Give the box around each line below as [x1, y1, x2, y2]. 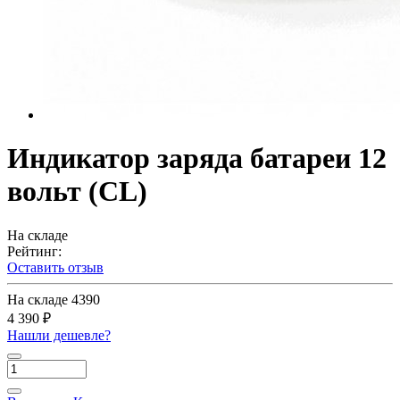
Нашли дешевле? [7, 327, 111, 343]
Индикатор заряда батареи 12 [7, 142, 387, 175]
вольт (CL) [7, 175, 147, 208]
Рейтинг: [7, 243, 62, 259]
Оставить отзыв [7, 259, 104, 275]
